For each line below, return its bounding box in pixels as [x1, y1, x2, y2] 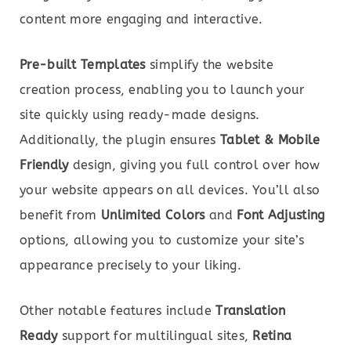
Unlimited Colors [100, 208, 205, 223]
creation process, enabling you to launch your [20, 82, 305, 98]
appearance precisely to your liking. [20, 258, 241, 273]
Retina [252, 328, 292, 344]
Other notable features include [20, 303, 216, 319]
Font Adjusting [237, 208, 325, 223]
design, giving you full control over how [68, 157, 320, 173]
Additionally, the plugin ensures [20, 132, 220, 148]
